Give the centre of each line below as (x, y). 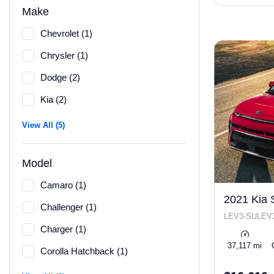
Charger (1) (63, 229)
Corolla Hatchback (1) (84, 251)
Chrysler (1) (64, 55)
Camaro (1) (63, 185)
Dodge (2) (60, 77)
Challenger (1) (68, 207)
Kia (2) (54, 99)
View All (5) (43, 125)
